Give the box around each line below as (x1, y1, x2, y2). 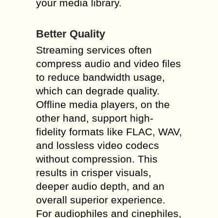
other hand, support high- (36, 112, 153, 124)
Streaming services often (36, 44, 152, 55)
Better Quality (36, 28, 105, 40)
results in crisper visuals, (36, 167, 151, 178)
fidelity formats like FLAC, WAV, (36, 126, 182, 137)
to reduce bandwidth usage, (36, 72, 165, 83)
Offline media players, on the (36, 99, 170, 110)
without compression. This (36, 153, 158, 164)
